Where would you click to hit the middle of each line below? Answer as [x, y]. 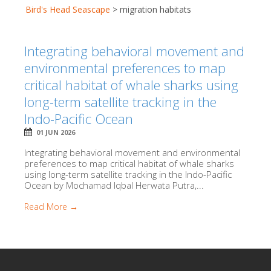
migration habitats [155, 9]
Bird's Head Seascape [68, 9]
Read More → [51, 207]
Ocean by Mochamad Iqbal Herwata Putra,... [114, 185]
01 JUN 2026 [56, 132]
